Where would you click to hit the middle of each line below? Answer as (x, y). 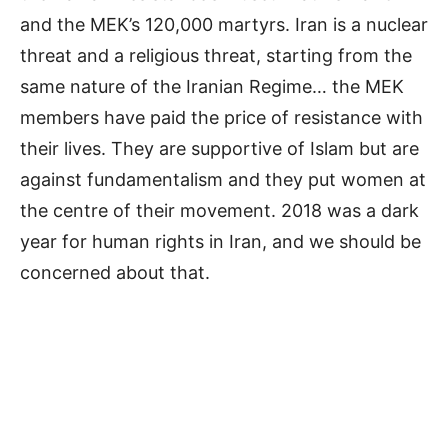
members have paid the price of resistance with (221, 118)
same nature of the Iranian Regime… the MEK (212, 87)
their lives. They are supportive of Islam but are (219, 149)
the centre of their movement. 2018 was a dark (219, 211)
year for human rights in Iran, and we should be (220, 242)
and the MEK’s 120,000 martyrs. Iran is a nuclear (224, 25)
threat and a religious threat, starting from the (216, 56)
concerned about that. (115, 273)
